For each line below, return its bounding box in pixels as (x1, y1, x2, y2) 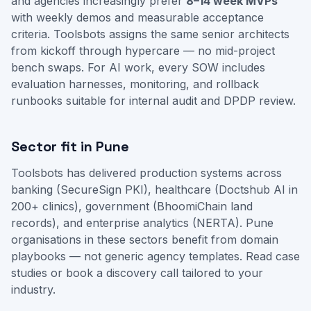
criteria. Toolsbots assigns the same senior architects (11, 27, 289, 41)
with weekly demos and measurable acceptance (11, 10, 264, 24)
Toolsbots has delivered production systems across (11, 166, 282, 180)
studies (11, 266, 47, 280)
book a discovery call (66, 266, 178, 280)
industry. (11, 283, 56, 296)
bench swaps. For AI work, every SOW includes (11, 60, 265, 74)
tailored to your (178, 266, 263, 280)
